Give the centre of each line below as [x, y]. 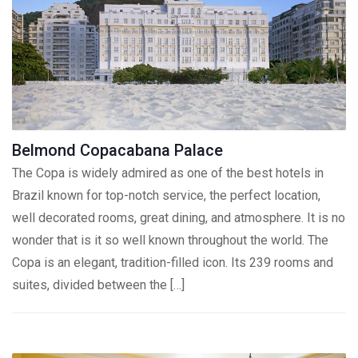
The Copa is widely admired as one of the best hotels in [168, 173]
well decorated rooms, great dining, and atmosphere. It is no [179, 218]
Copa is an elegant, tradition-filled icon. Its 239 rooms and [173, 263]
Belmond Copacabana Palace [117, 151]
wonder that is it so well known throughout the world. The [170, 241]
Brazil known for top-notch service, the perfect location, [166, 196]
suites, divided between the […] [98, 285]
